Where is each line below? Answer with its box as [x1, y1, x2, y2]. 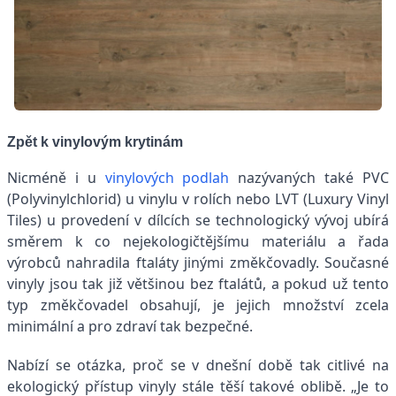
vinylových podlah [104, 168, 230, 188]
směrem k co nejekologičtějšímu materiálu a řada [7, 232, 389, 252]
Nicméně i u [7, 168, 105, 188]
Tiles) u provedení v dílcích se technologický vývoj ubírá [7, 210, 389, 231]
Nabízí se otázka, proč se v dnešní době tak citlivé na [7, 355, 389, 376]
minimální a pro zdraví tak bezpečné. [7, 316, 253, 337]
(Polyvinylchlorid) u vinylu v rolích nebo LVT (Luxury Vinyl [7, 189, 389, 209]
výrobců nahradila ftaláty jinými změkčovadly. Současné [7, 253, 389, 273]
